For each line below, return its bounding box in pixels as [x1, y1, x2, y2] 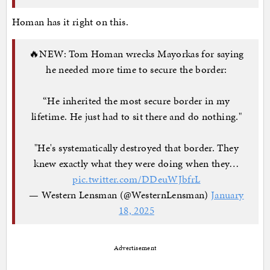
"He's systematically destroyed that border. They [34, 140, 239, 155]
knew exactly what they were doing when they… [34, 155, 239, 171]
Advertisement [113, 243, 157, 253]
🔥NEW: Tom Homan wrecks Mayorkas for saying [29, 46, 244, 61]
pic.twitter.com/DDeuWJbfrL [72, 171, 201, 186]
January [211, 187, 244, 202]
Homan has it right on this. [11, 14, 128, 30]
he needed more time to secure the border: [46, 61, 227, 77]
